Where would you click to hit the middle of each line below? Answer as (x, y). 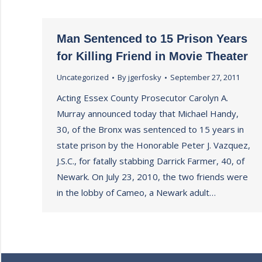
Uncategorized (83, 77)
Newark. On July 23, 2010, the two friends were (152, 177)
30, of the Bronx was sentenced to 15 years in (150, 129)
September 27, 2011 (205, 77)
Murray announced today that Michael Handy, (148, 113)
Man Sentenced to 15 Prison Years (152, 39)
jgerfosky (145, 77)
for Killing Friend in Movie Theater (152, 56)
